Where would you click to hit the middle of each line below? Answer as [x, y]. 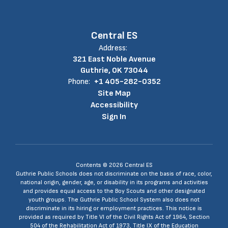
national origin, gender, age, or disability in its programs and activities [114, 182]
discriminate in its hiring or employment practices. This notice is [114, 208]
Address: [113, 48]
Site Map [114, 93]
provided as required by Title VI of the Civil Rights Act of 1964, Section [114, 217]
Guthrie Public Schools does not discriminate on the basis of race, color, [114, 174]
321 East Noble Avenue [114, 59]
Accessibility [114, 105]
